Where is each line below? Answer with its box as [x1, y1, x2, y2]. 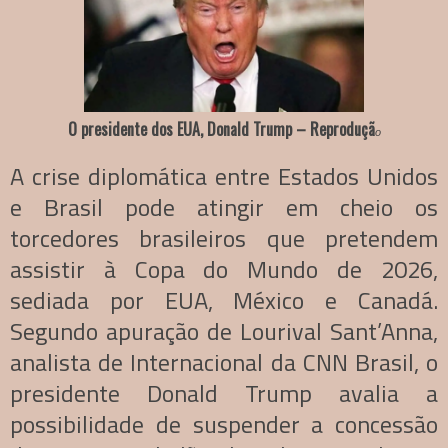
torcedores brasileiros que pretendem [10, 219, 438, 256]
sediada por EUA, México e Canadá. [10, 281, 438, 318]
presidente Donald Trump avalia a [10, 374, 438, 411]
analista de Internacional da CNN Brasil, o [10, 343, 438, 380]
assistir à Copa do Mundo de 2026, [10, 250, 438, 287]
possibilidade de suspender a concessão [10, 405, 438, 442]
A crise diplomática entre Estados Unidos [10, 157, 438, 194]
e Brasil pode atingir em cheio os [10, 188, 438, 225]
